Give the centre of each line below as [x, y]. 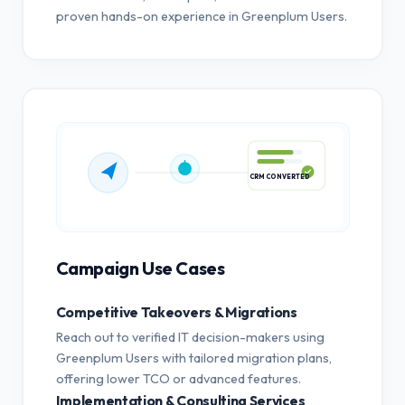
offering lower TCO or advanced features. [178, 378]
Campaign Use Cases [140, 268]
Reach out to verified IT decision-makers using [190, 337]
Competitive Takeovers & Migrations [176, 311]
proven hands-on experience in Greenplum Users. [201, 16]
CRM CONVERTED [279, 183]
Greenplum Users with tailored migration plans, [193, 358]
